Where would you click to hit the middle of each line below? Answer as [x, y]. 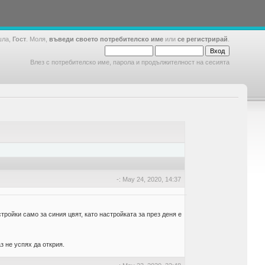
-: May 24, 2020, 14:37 [149, 179]
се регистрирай [203, 39]
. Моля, [38, 39]
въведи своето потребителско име [106, 39]
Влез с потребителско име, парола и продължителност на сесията [130, 62]
